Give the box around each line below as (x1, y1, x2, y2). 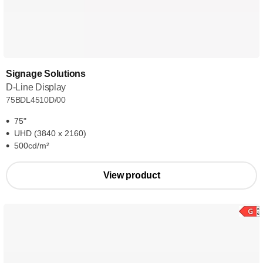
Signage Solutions (6, 69, 86, 79)
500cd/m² (14, 141, 49, 150)
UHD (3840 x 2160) (14, 129, 86, 138)
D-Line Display (6, 82, 66, 92)
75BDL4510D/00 (6, 95, 66, 104)
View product (103, 170, 160, 180)
